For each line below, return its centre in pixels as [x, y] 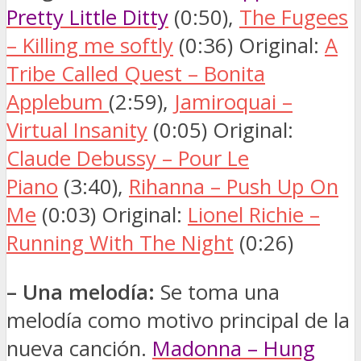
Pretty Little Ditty [87, 18]
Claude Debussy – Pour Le [128, 159]
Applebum [58, 102]
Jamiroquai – [233, 102]
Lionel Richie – [254, 215]
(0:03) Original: [112, 215]
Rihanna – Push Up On [234, 187]
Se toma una [217, 293]
